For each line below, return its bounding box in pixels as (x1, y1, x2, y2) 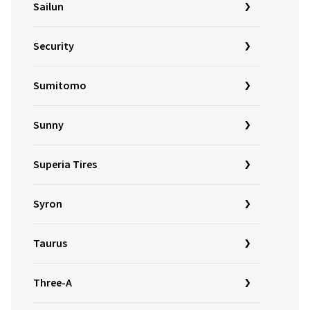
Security (33, 39, 74, 54)
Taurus (33, 236, 67, 251)
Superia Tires (33, 157, 97, 172)
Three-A (33, 275, 72, 291)
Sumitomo (33, 78, 86, 93)
